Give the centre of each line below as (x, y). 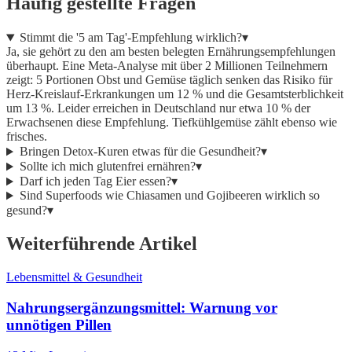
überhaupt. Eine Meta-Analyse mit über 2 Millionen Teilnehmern (167, 66)
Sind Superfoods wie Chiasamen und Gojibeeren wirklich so (169, 196)
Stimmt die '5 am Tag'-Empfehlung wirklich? (130, 38)
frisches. (27, 137)
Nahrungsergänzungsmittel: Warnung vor (142, 307)
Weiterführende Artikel (102, 244)
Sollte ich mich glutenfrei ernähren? (107, 167)
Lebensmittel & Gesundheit (74, 277)
